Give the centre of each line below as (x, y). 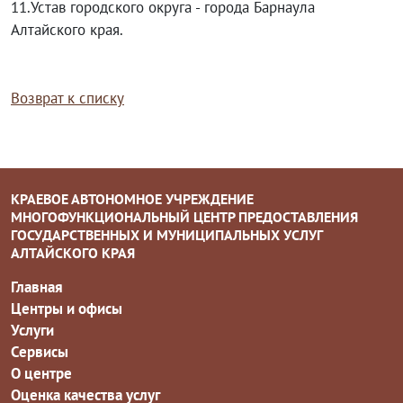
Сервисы (40, 352)
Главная (37, 287)
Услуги (32, 330)
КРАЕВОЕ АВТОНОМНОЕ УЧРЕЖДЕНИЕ (132, 199)
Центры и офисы (67, 309)
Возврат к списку (67, 98)
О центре (41, 373)
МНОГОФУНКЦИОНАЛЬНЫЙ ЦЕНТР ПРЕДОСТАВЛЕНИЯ (184, 217)
